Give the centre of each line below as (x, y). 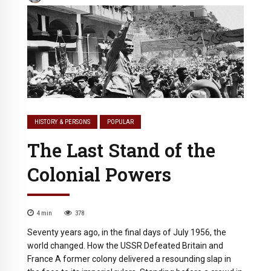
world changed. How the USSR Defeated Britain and (125, 246)
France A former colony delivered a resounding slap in (129, 259)
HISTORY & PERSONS (63, 122)
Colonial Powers (99, 175)
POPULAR (121, 122)
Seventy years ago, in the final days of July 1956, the (127, 233)
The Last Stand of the (121, 150)
